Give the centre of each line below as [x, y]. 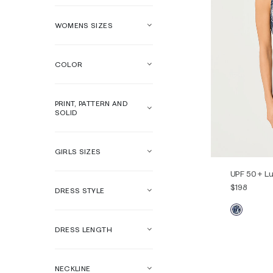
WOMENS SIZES [83, 25]
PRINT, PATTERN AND [91, 103]
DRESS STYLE [80, 190]
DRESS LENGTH [83, 229]
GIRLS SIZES [78, 151]
